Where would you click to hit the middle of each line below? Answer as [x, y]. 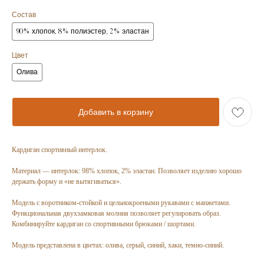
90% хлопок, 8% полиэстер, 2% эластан [83, 32]
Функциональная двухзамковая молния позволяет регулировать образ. [116, 214]
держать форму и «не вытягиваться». [67, 182]
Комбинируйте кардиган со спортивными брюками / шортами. [104, 224]
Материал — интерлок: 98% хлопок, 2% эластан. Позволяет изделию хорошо [127, 171]
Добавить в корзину [116, 112]
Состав [24, 16]
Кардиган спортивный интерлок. [60, 150]
